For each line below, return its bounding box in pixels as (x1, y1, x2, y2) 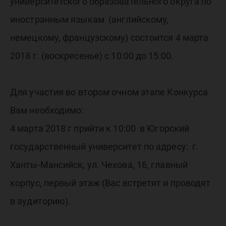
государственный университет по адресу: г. (10, 141, 199, 152)
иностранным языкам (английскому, (10, 14, 169, 25)
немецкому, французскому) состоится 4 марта (10, 32, 209, 43)
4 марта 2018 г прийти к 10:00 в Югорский (10, 123, 190, 134)
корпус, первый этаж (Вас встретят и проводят (10, 178, 211, 188)
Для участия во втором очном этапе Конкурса (10, 87, 208, 97)
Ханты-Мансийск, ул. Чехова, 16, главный (10, 159, 188, 170)
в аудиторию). (10, 196, 71, 206)
